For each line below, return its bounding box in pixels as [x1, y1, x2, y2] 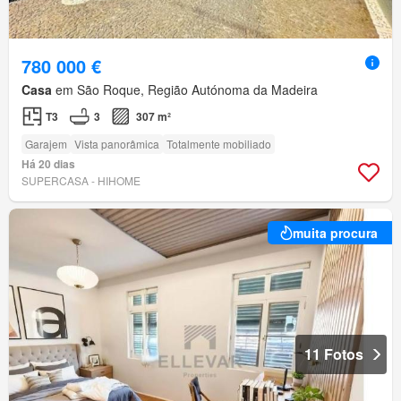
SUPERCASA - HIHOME [21, 172, 141, 188]
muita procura [293, 223, 378, 242]
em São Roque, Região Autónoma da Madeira [52, 80, 318, 98]
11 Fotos [304, 343, 363, 364]
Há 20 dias [21, 155, 75, 172]
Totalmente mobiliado [166, 135, 271, 151]
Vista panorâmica [74, 135, 159, 151]
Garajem [25, 135, 67, 151]
